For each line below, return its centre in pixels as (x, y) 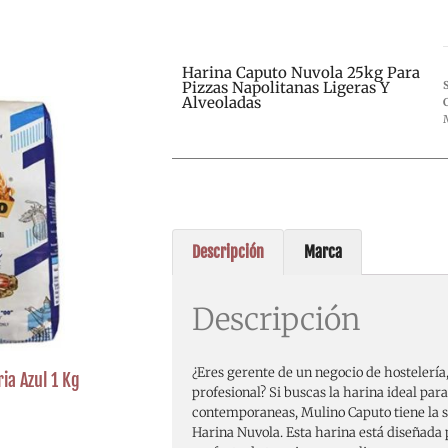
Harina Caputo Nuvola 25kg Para (301, 72)
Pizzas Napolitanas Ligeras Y (286, 87)
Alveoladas (221, 102)
